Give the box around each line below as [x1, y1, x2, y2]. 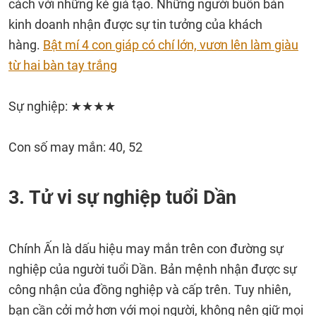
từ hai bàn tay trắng [8, 58, 117, 73]
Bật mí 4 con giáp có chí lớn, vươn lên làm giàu [43, 37, 298, 52]
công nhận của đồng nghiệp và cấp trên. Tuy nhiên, [8, 282, 291, 297]
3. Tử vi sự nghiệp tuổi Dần [8, 186, 236, 209]
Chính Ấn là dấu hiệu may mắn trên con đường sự [8, 241, 284, 256]
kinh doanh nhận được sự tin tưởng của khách [8, 17, 262, 32]
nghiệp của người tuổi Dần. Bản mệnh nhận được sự [8, 262, 297, 276]
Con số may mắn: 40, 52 [8, 140, 142, 154]
